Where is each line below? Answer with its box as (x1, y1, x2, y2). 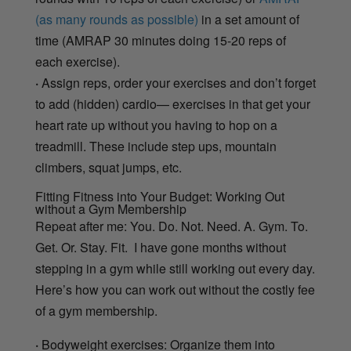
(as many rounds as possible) (34, 10, 198, 29)
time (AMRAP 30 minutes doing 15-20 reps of (34, 31, 286, 50)
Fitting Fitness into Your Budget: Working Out (34, 187, 284, 206)
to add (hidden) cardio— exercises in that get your (34, 95, 310, 114)
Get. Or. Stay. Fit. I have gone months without (34, 238, 286, 257)
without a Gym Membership (34, 200, 186, 219)
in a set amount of (197, 10, 299, 29)
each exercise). (34, 52, 120, 71)
